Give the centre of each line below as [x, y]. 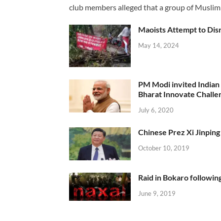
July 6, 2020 [156, 110]
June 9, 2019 [157, 193]
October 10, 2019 [164, 148]
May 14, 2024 [159, 46]
